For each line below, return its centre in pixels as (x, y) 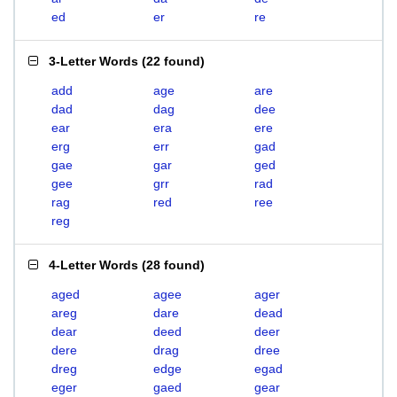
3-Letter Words (93, 61)
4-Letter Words (93, 265)
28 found (173, 265)
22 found (173, 61)
